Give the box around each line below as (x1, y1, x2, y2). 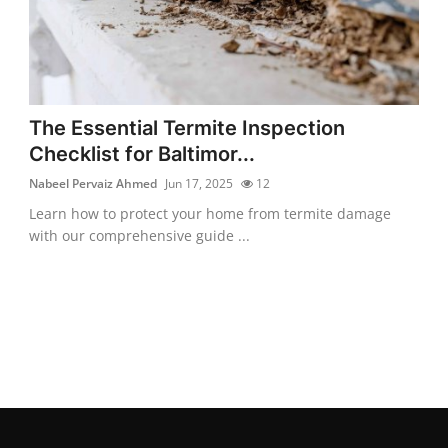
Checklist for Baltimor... (29, 141, 256, 166)
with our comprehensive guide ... (29, 225, 251, 245)
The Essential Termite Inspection (29, 115, 346, 140)
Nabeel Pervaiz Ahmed (29, 174, 158, 192)
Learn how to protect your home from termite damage (29, 203, 392, 223)
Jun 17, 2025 (165, 174, 234, 192)
